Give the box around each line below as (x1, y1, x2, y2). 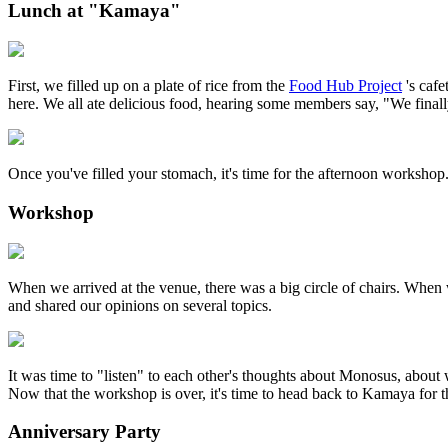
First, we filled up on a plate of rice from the (8, 77, 289, 95)
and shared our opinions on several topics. (8, 296, 272, 314)
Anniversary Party (8, 421, 161, 443)
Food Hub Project (289, 77, 402, 95)
